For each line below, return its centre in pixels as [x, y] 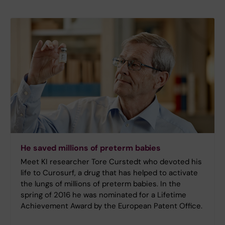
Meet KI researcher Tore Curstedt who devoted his [111, 162]
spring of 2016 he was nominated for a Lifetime [103, 195]
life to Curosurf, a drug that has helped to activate [109, 173]
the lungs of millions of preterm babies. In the [101, 184]
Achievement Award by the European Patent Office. [113, 206]
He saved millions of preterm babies [91, 148]
